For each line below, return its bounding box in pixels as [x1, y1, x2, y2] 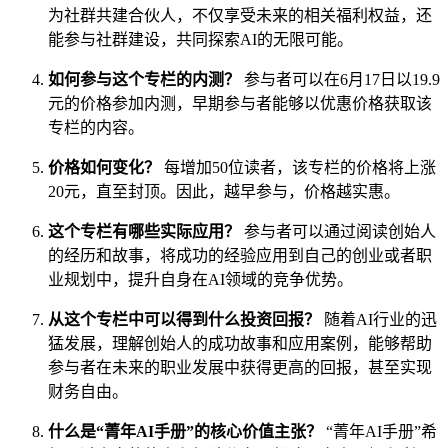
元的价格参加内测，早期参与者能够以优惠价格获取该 [48, 94, 432, 112]
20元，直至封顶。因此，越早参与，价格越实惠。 [48, 182, 400, 200]
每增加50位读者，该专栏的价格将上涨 [160, 158, 436, 176]
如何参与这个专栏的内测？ [48, 70, 240, 88]
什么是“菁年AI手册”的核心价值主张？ [48, 422, 322, 440]
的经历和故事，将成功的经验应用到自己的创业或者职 [48, 246, 432, 264]
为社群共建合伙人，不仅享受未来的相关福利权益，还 [48, 6, 432, 24]
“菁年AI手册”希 [322, 422, 437, 440]
